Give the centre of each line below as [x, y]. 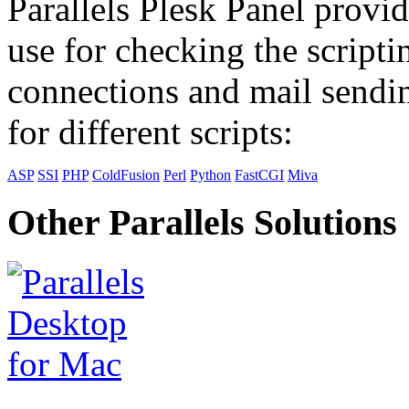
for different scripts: [150, 132]
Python [210, 175]
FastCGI [259, 175]
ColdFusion [126, 175]
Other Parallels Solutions [202, 222]
